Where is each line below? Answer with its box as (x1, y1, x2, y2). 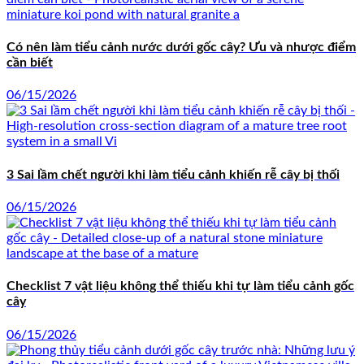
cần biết (6, 56, 53, 70)
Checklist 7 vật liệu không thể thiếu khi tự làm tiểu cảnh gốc (6, 279, 354, 293)
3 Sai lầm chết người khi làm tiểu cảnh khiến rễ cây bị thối (6, 167, 340, 181)
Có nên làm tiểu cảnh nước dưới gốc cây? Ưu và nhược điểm (6, 41, 356, 54)
